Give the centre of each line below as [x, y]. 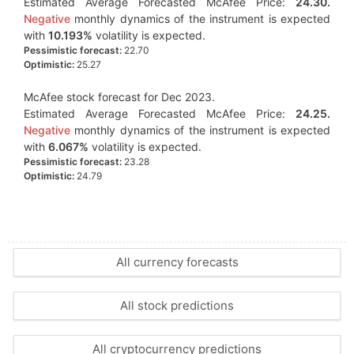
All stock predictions [177, 305]
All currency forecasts [177, 262]
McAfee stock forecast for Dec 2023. [119, 97]
